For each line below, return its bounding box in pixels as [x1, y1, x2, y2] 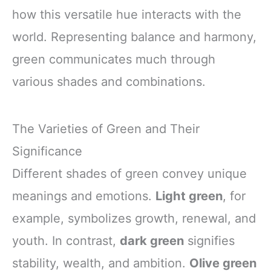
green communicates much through [12, 52, 215, 67]
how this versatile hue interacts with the [12, 7, 241, 22]
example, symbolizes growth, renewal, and [12, 211, 256, 226]
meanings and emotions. [12, 188, 155, 203]
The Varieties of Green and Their [12, 121, 200, 136]
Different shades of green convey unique [12, 166, 247, 181]
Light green [155, 188, 223, 203]
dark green [120, 233, 184, 248]
